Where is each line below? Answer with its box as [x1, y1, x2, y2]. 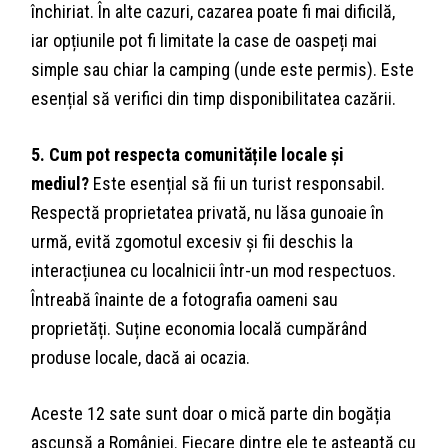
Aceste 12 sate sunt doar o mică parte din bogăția [31, 403, 392, 425]
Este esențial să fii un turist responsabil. [89, 173, 386, 195]
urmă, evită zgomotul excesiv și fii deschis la [31, 231, 354, 253]
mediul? [31, 173, 90, 195]
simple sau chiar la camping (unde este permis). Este [31, 59, 415, 81]
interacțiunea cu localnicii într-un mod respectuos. [31, 260, 397, 282]
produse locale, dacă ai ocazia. [31, 347, 251, 369]
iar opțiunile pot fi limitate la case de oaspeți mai [31, 30, 378, 52]
